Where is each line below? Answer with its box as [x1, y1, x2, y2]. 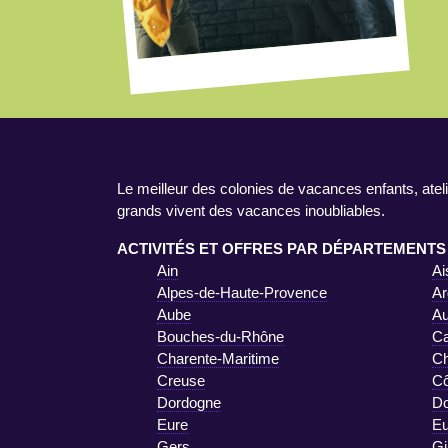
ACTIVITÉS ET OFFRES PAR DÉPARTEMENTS [117, 239, 446, 257]
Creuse [157, 371, 205, 389]
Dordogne [157, 393, 221, 411]
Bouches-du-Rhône [157, 327, 284, 345]
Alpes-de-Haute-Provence [157, 283, 327, 301]
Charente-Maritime [157, 349, 279, 367]
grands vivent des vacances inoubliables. [117, 201, 385, 219]
